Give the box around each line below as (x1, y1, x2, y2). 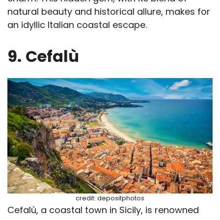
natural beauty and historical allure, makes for (7, 5, 210, 18)
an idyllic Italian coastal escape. (7, 18, 147, 31)
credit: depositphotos (76, 193, 144, 203)
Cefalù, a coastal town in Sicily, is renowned (7, 204, 199, 217)
